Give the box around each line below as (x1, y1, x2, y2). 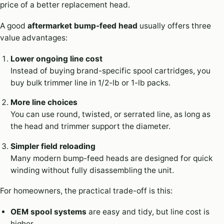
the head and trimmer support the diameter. (10, 121, 170, 131)
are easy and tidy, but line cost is (86, 206, 209, 216)
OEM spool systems (10, 206, 86, 216)
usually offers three (137, 20, 211, 30)
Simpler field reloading (10, 141, 95, 151)
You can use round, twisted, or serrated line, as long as (10, 109, 210, 119)
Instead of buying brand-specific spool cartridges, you (10, 65, 210, 75)
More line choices (10, 97, 77, 107)
